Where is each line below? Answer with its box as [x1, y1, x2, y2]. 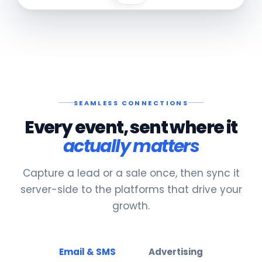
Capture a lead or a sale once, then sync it [22, 166, 240, 180]
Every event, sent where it [25, 115, 237, 140]
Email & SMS [59, 245, 116, 258]
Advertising [149, 245, 203, 258]
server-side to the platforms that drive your [20, 182, 242, 196]
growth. [112, 198, 150, 213]
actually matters [63, 133, 199, 158]
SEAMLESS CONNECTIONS [73, 98, 189, 108]
